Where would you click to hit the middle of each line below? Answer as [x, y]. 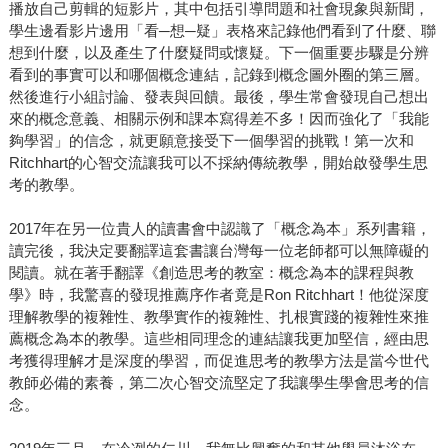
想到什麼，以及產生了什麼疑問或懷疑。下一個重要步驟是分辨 [218, 53]
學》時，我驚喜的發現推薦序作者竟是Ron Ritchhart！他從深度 [218, 295]
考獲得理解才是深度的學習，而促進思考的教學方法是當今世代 [218, 361]
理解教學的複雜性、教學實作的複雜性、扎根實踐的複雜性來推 [218, 317]
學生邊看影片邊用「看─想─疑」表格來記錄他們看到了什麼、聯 [222, 31]
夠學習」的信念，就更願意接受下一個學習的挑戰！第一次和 [211, 141]
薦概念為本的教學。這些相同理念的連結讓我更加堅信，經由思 [218, 339]
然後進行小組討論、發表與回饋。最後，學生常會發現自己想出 [218, 97]
